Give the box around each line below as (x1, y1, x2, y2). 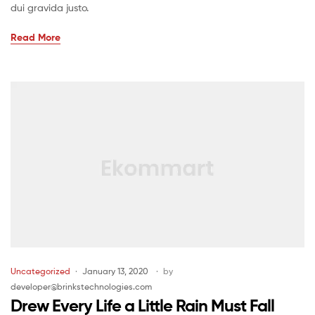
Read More (11, 30, 60, 44)
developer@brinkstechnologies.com (11, 281, 152, 292)
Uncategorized (11, 266, 70, 277)
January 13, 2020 (82, 266, 148, 277)
